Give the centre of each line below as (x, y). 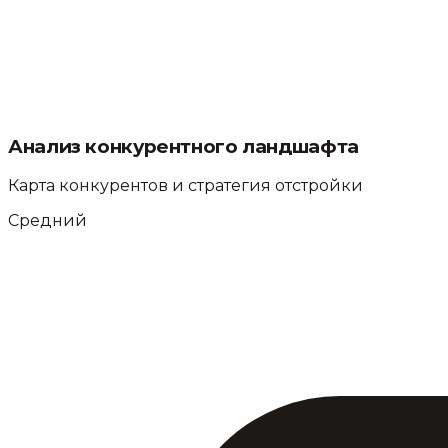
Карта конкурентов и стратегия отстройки (185, 186)
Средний (47, 221)
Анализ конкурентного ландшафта (183, 146)
